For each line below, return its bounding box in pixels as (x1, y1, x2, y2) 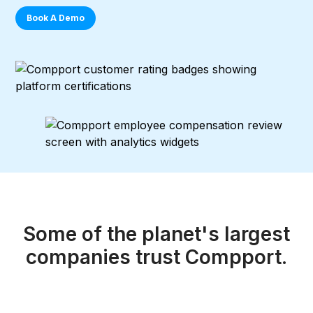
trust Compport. (136, 245, 287, 269)
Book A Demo (27, 13, 85, 23)
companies (26, 245, 136, 269)
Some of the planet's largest (23, 222, 290, 246)
